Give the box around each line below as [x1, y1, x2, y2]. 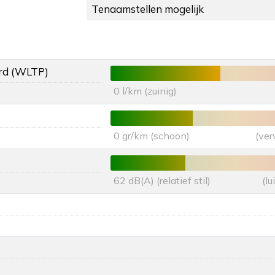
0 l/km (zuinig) [114, 85, 177, 98]
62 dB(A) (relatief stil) [114, 174, 211, 187]
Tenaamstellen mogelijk [91, 2, 204, 16]
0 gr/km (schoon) [114, 130, 190, 142]
